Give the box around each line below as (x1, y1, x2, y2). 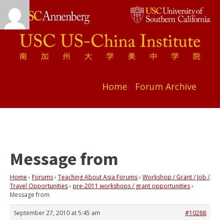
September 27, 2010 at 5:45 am (14, 209, 100, 218)
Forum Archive (135, 81, 196, 93)
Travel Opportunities (10, 182, 68, 191)
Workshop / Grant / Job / (142, 173, 210, 182)
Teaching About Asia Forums (58, 173, 137, 182)
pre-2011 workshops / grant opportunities (73, 182, 190, 191)
